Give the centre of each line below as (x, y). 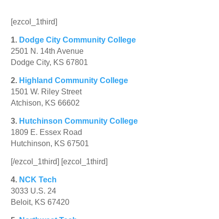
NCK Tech (38, 180)
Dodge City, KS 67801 (50, 63)
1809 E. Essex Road (47, 132)
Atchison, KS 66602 (45, 103)
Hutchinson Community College (79, 121)
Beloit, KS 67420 (40, 202)
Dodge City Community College (78, 40)
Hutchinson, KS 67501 (50, 144)
